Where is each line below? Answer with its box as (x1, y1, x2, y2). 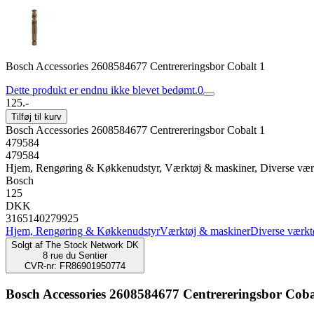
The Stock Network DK (46, 240, 139, 250)
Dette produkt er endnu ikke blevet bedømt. (6, 84, 198, 96)
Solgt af (11, 240, 43, 250)
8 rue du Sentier (43, 250, 107, 261)
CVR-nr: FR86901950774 (25, 261, 125, 271)
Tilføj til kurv (11, 111, 62, 122)
